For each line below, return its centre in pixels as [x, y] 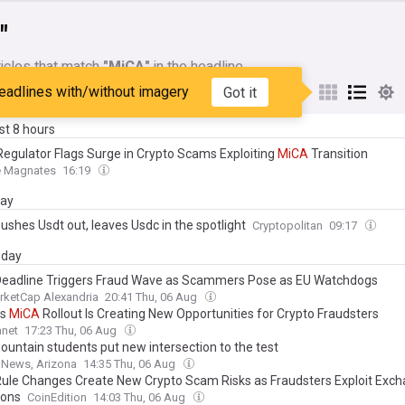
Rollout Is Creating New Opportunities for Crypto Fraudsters [209, 314]
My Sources [43, 92]
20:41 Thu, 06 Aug [152, 297]
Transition [338, 154]
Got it [240, 92]
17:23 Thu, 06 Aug [72, 330]
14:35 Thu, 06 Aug [131, 364]
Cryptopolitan [287, 226]
